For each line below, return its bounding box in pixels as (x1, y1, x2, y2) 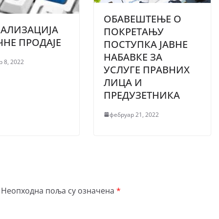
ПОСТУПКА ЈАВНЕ (104, 37, 188, 51)
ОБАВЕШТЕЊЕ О (104, 12, 181, 25)
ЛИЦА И (104, 75, 142, 89)
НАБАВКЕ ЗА (104, 50, 162, 64)
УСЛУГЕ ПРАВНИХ (104, 63, 190, 76)
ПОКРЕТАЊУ (104, 24, 164, 38)
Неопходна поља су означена (1, 185, 116, 196)
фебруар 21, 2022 (109, 110, 159, 119)
